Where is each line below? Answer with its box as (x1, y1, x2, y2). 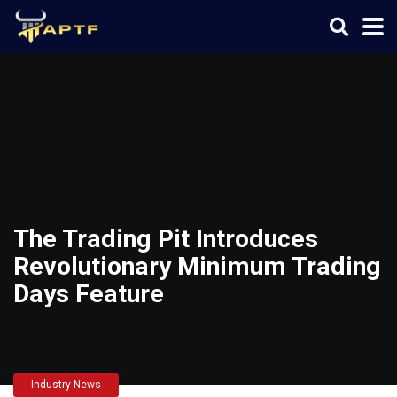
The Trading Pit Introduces (13, 224, 318, 253)
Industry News (31, 378, 101, 391)
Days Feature (13, 279, 164, 308)
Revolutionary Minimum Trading (13, 252, 381, 281)
